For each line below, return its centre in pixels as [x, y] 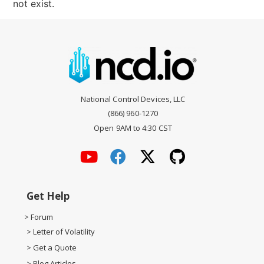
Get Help [48, 196]
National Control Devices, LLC [133, 99]
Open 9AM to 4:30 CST [133, 128]
